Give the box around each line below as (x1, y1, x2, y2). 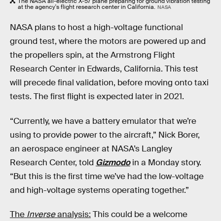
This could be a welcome (91, 209, 187, 220)
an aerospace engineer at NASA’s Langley (10, 143, 172, 154)
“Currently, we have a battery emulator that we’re (10, 115, 196, 126)
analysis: (55, 209, 91, 220)
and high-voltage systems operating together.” (10, 184, 189, 195)
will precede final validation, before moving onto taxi (10, 77, 209, 88)
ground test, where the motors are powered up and (10, 36, 206, 47)
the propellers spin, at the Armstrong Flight (10, 50, 175, 61)
